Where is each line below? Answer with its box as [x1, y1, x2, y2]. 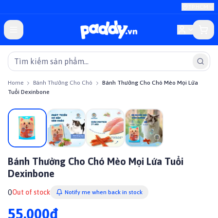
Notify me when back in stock [65, 189, 143, 196]
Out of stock [12, 188, 50, 196]
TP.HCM [188, 3, 208, 10]
